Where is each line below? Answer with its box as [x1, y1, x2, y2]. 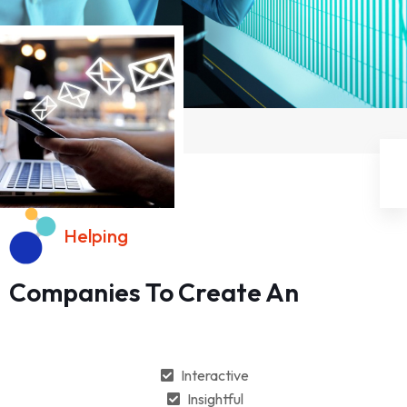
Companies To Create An [9, 275, 299, 308]
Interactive [181, 365, 249, 384]
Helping [64, 223, 128, 247]
